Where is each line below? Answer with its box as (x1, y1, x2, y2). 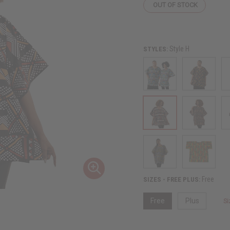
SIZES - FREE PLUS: (143, 175, 202, 183)
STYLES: (143, 45, 170, 53)
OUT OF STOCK (153, 1, 198, 9)
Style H (169, 44, 190, 53)
